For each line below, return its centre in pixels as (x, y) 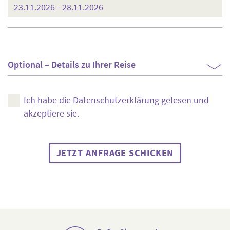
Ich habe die (48, 100)
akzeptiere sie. (51, 113)
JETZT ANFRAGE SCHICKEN (115, 153)
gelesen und (184, 100)
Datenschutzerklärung (116, 100)
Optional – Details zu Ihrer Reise (72, 64)
